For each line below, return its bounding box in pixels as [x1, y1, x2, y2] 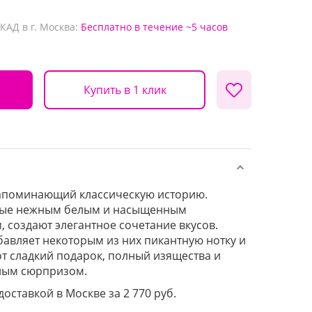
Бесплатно [81, 20, 132, 33]
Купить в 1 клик [83, 81, 166, 97]
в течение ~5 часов [134, 20, 228, 33]
